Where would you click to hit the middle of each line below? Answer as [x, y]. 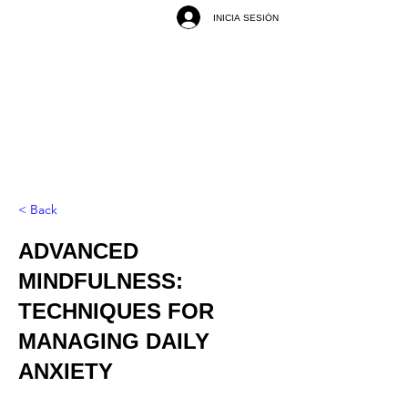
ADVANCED [78, 251]
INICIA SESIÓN [246, 17]
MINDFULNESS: [101, 281]
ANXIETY [66, 371]
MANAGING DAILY [114, 341]
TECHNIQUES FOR [116, 311]
